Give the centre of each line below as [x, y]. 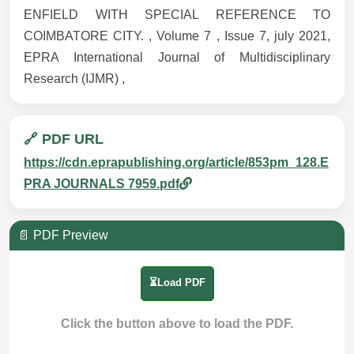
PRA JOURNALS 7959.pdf [102, 184]
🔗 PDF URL [64, 139]
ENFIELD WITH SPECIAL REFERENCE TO [177, 15]
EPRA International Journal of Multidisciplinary [177, 58]
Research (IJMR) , [74, 79]
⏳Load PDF [177, 283]
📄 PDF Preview [63, 235]
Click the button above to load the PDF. [177, 324]
